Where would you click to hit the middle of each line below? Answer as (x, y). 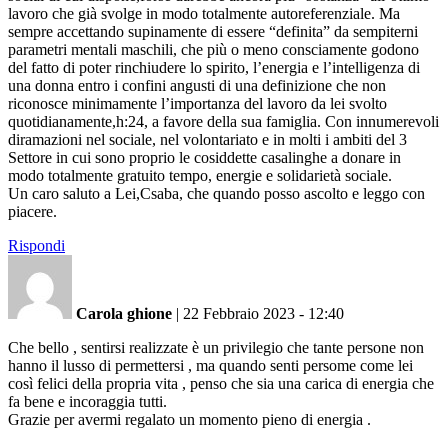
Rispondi (36, 245)
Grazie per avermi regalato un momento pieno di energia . (189, 419)
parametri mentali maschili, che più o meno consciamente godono (213, 49)
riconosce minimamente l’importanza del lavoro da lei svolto (197, 103)
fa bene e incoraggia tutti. (87, 401)
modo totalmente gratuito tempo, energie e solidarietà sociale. (200, 175)
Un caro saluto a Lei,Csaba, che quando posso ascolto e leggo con (216, 193)
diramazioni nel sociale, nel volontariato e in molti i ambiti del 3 (207, 139)
